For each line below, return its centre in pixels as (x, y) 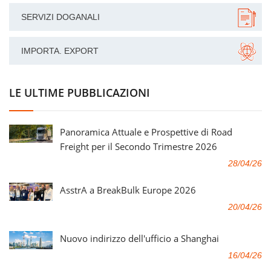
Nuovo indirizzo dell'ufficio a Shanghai (139, 238)
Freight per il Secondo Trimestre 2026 (139, 146)
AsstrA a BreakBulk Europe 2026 (128, 190)
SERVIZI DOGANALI (60, 17)
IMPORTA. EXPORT (60, 51)
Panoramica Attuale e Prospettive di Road (146, 132)
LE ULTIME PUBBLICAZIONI (80, 92)
